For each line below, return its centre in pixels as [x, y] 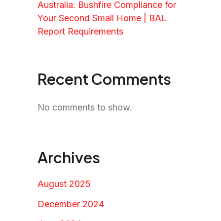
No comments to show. [85, 107]
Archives [69, 157]
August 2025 [64, 184]
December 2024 [71, 204]
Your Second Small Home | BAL [102, 18]
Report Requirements [80, 31]
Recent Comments [104, 78]
